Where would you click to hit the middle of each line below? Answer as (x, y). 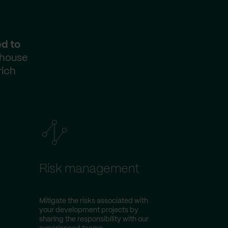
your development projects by (89, 210)
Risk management (89, 169)
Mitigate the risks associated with (94, 201)
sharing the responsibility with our (94, 219)
